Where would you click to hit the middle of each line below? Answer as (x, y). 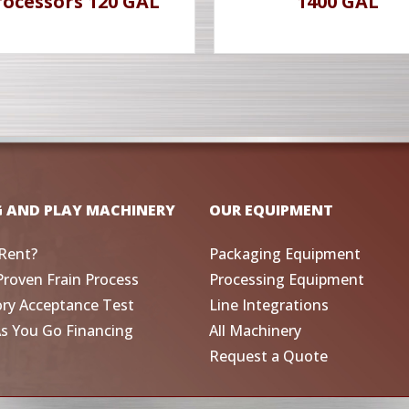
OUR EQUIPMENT (271, 210)
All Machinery (255, 330)
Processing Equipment (287, 279)
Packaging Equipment (285, 253)
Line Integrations (269, 304)
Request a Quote (268, 356)
